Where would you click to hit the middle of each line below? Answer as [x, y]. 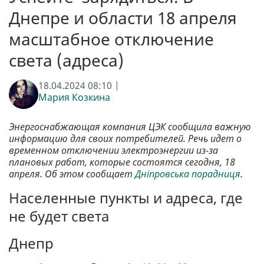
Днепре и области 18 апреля [123, 18]
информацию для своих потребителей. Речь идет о [125, 139]
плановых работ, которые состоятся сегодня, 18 [122, 162]
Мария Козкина [74, 98]
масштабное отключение [111, 39]
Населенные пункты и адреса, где [126, 198]
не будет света [59, 216]
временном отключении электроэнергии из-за [113, 151]
